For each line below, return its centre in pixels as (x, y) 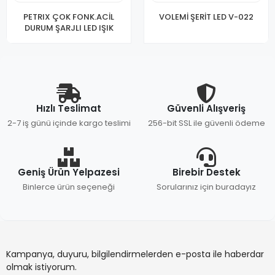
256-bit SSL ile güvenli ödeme (206, 123)
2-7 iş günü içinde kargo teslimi (69, 123)
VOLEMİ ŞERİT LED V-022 (206, 17)
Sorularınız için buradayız (206, 187)
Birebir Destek (206, 172)
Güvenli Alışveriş (206, 108)
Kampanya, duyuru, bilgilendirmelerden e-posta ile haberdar (135, 254)
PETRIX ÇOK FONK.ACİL (69, 17)
